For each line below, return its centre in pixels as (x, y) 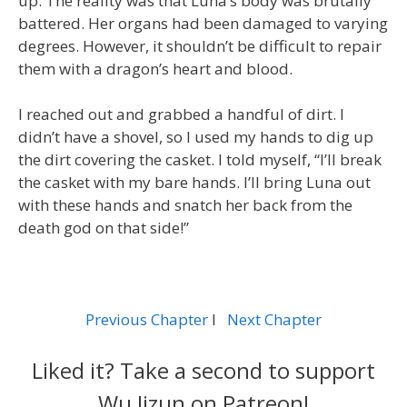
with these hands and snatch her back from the (185, 205)
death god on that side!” (104, 228)
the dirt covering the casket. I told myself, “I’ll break (200, 160)
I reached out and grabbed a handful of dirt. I (181, 114)
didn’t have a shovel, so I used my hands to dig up (196, 137)
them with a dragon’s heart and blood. (155, 68)
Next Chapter (274, 320)
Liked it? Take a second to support (203, 370)
